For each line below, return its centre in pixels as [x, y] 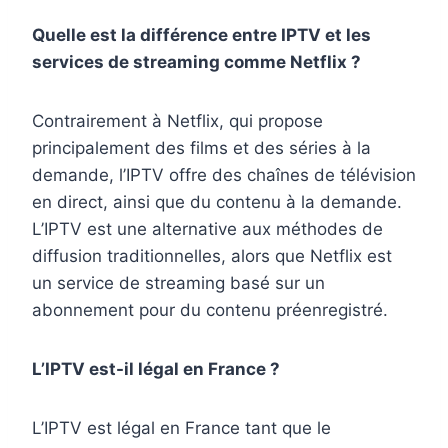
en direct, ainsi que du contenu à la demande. [217, 202]
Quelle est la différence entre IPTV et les [201, 35]
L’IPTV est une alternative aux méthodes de [207, 229]
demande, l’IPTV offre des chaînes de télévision [224, 175]
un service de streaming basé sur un [178, 283]
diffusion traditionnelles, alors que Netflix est [212, 256]
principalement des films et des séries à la [201, 148]
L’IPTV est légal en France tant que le [181, 428]
